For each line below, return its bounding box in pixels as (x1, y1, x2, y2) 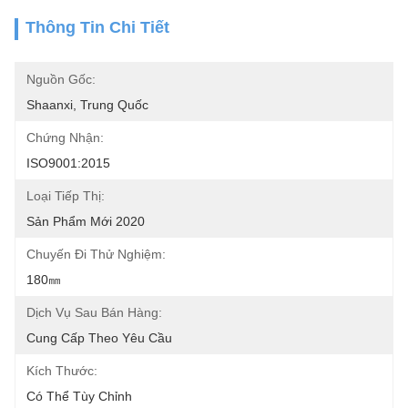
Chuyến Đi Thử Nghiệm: (26, 247, 166, 261)
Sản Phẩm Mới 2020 (26, 214, 145, 229)
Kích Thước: (26, 363, 97, 378)
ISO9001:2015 (26, 156, 110, 170)
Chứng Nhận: (26, 130, 104, 145)
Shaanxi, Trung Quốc (26, 97, 148, 112)
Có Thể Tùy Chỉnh (26, 389, 132, 403)
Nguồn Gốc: (26, 72, 96, 87)
